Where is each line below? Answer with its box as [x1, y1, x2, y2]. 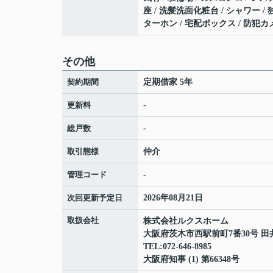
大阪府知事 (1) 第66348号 [143, 255, 239, 264]
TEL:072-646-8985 [143, 242, 211, 251]
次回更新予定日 [67, 193, 122, 202]
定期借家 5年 [143, 77, 193, 87]
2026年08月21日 [143, 193, 203, 202]
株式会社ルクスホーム [143, 216, 229, 225]
